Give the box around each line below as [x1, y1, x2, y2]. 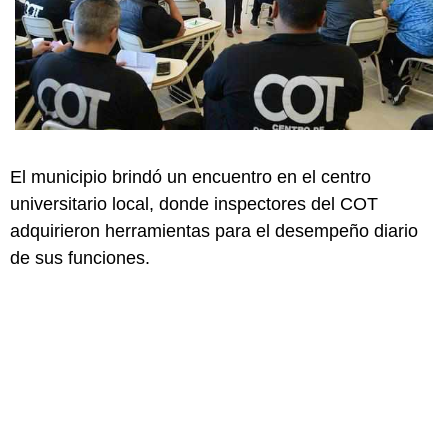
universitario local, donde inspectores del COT [10, 193, 378, 214]
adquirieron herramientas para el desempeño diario [10, 220, 418, 241]
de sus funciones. [10, 247, 150, 268]
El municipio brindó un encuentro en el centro [10, 166, 371, 187]
